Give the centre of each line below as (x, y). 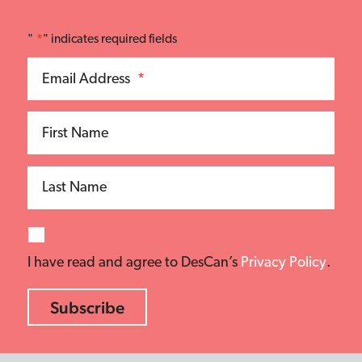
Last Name (74, 188)
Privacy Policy (284, 263)
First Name (75, 134)
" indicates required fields (109, 40)
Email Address (86, 79)
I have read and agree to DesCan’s (134, 263)
